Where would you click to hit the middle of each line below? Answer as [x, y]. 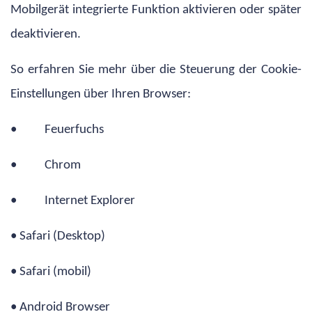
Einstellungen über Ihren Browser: [101, 94]
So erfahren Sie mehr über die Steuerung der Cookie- [156, 70]
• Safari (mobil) [51, 272]
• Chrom [46, 165]
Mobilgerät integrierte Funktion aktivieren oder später [156, 10]
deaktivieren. [46, 34]
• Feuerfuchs [57, 130]
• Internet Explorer [73, 201]
